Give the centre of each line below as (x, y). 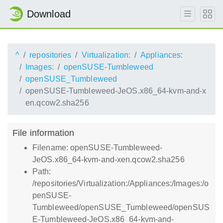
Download (49, 14)
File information (44, 133)
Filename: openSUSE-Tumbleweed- (98, 148)
